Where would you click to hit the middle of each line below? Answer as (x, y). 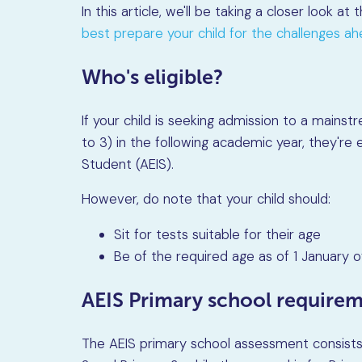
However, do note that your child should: (206, 199)
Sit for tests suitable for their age (218, 235)
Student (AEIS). (128, 164)
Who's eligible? (153, 76)
